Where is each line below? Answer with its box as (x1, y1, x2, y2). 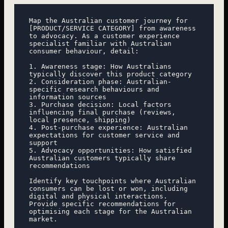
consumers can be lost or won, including (29, 184, 188, 192)
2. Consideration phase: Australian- (29, 77, 172, 85)
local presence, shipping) (29, 116, 131, 124)
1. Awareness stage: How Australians (29, 62, 172, 70)
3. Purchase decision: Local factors (29, 100, 172, 108)
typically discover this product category (29, 70, 192, 78)
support (29, 138, 58, 147)
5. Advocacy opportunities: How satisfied (29, 146, 192, 154)
